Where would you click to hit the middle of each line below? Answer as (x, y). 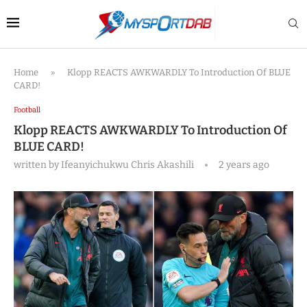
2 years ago (243, 165)
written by (37, 165)
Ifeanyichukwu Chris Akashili (127, 165)
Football (27, 110)
